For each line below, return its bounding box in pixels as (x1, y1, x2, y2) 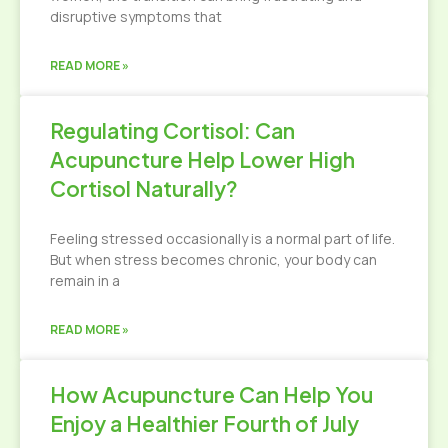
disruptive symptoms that (50, 7, 222, 26)
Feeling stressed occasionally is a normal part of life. (50, 229, 395, 248)
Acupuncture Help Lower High (50, 146, 355, 173)
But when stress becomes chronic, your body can (50, 250, 377, 269)
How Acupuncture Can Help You (50, 381, 373, 408)
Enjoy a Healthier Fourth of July (50, 410, 359, 437)
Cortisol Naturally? (50, 175, 238, 202)
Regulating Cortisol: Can (50, 117, 295, 144)
